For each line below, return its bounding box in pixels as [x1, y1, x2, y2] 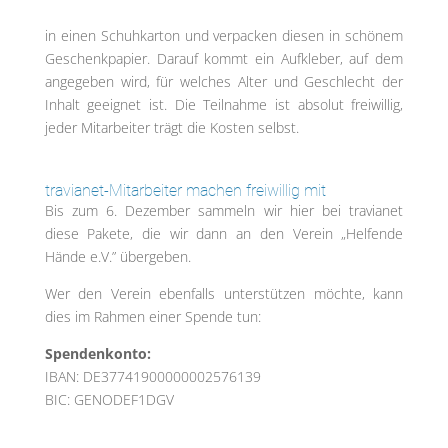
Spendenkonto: [44, 344, 151, 364]
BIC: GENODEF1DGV [44, 390, 174, 410]
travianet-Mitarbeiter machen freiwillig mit [44, 181, 326, 201]
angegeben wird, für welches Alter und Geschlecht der [44, 72, 404, 92]
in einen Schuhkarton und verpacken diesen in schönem [44, 26, 404, 46]
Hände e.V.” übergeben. [44, 247, 191, 267]
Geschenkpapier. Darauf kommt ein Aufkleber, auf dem [44, 49, 404, 69]
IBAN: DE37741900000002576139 [44, 367, 261, 387]
